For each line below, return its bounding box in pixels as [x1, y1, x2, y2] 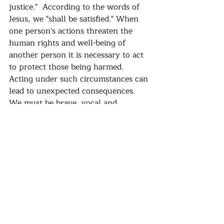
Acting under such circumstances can [9, 72, 150, 85]
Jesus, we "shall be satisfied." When [9, 12, 141, 25]
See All [138, 159, 160, 171]
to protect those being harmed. [9, 60, 128, 73]
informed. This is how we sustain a [9, 108, 141, 121]
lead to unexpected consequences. [9, 84, 140, 97]
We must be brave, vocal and [9, 96, 119, 109]
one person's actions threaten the [9, 24, 135, 37]
